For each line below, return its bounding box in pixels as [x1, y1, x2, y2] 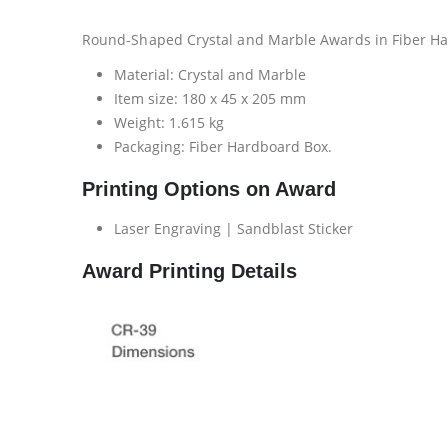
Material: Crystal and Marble [114, 65, 306, 84]
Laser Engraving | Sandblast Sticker [114, 219, 353, 238]
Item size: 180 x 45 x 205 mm [114, 89, 306, 108]
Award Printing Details [82, 260, 297, 282]
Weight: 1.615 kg [114, 113, 224, 132]
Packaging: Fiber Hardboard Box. [114, 137, 332, 156]
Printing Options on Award [82, 178, 336, 200]
